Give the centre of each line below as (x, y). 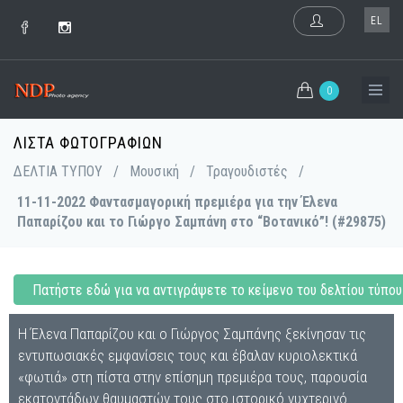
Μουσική (154, 171)
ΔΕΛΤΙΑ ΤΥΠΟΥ (58, 171)
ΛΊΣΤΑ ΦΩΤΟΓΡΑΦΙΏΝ (88, 143)
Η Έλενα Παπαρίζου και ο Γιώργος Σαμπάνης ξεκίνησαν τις (192, 334)
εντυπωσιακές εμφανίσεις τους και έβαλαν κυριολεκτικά (188, 355)
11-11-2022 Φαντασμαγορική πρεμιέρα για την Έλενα (177, 202)
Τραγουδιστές (247, 171)
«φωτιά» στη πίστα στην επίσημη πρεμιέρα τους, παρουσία (193, 377)
